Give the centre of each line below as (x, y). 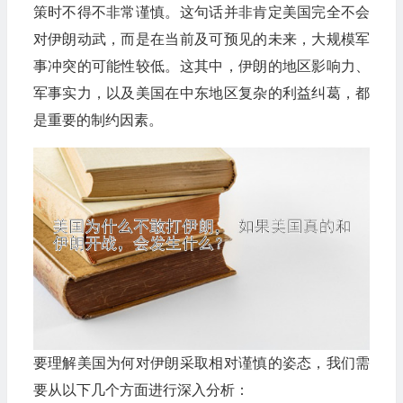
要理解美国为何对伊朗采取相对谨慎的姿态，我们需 (201, 363)
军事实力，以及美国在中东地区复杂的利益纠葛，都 (201, 93)
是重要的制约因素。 (98, 120)
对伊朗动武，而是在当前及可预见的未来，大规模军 (201, 39)
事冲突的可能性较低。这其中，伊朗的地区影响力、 (201, 66)
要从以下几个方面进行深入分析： (141, 390)
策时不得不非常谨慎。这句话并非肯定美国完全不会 (201, 12)
